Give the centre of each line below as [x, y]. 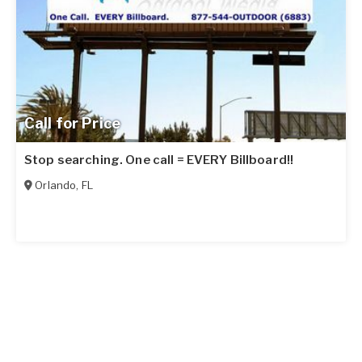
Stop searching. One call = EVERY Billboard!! [159, 160]
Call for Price [72, 123]
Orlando [56, 185]
